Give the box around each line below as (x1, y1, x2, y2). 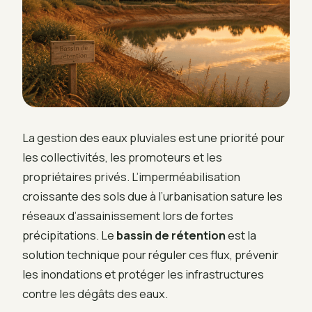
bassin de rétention (116, 226, 226, 243)
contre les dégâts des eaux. (22, 285, 168, 302)
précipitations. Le (22, 226, 116, 243)
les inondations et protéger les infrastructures (22, 265, 264, 282)
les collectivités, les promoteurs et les (22, 148, 222, 165)
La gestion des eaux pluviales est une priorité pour (22, 129, 285, 146)
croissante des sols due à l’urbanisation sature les (22, 187, 283, 204)
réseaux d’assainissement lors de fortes (22, 207, 233, 224)
